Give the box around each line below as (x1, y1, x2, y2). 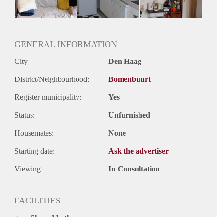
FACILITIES (15, 196, 61, 206)
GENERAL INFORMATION (15, 39, 117, 49)
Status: (15, 111, 35, 120)
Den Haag (108, 57, 141, 66)
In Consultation (108, 165, 160, 173)
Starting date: (15, 147, 55, 155)
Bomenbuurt (108, 75, 151, 84)
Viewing (15, 165, 41, 173)
